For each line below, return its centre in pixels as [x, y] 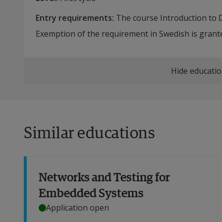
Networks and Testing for [104, 177]
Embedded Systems [91, 193]
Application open [78, 208]
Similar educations [89, 132]
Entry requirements [74, 18]
